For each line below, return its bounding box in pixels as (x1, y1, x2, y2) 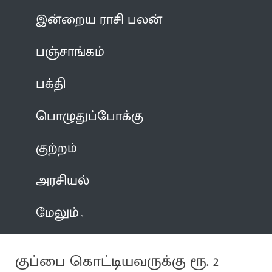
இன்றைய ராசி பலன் (36, 8, 163, 31)
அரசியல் (36, 169, 90, 192)
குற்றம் (36, 137, 78, 160)
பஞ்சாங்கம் (36, 40, 105, 63)
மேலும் (36, 201, 80, 224)
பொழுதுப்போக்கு (36, 104, 144, 127)
